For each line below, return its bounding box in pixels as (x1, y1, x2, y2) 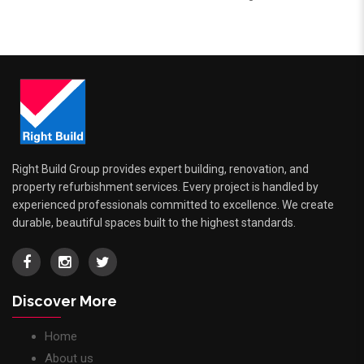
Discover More (12, 292, 117, 310)
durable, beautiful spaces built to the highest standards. (12, 216, 296, 230)
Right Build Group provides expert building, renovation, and (12, 162, 309, 176)
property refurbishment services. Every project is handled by (12, 180, 318, 194)
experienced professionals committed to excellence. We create (12, 198, 334, 212)
